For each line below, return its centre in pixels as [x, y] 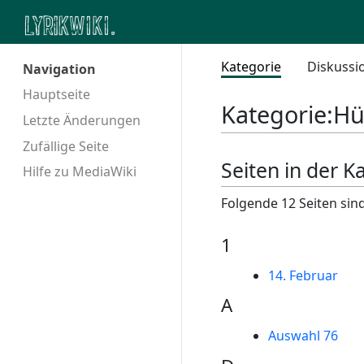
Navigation [59, 69]
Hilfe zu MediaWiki [80, 172]
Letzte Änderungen [82, 120]
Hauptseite [56, 94]
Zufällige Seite [66, 146]
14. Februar [303, 275]
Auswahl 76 [303, 336]
